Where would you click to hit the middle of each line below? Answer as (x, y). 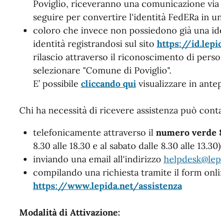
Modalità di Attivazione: (70, 212)
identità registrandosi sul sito (95, 43)
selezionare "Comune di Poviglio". (102, 70)
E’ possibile (57, 83)
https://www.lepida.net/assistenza (107, 185)
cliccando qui (108, 83)
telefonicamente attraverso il (94, 132)
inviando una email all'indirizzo (98, 159)
